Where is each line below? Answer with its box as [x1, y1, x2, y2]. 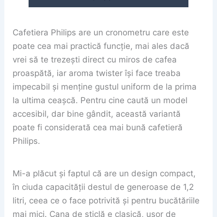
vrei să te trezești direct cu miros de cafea [13, 55, 177, 65]
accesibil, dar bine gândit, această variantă [13, 109, 181, 119]
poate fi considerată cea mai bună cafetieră [13, 123, 183, 133]
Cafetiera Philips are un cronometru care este [13, 28, 189, 38]
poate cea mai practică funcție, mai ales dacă [13, 41, 190, 51]
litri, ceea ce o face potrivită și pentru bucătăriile [13, 195, 200, 205]
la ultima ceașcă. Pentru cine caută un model [13, 95, 188, 106]
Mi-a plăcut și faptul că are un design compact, [13, 168, 196, 178]
